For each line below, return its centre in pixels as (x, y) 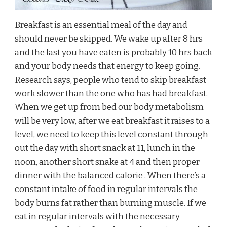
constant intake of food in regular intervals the (106, 189)
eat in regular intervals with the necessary (97, 216)
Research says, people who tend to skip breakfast (110, 80)
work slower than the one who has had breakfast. (111, 93)
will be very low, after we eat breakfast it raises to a (112, 121)
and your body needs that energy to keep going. (107, 66)
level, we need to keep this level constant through (111, 134)
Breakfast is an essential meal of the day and (101, 25)
